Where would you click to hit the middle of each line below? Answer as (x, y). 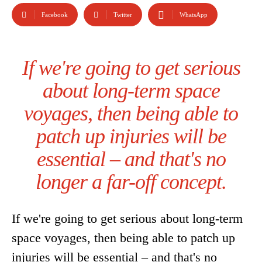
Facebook (55, 15)
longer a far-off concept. (131, 182)
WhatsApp (194, 15)
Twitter (123, 15)
